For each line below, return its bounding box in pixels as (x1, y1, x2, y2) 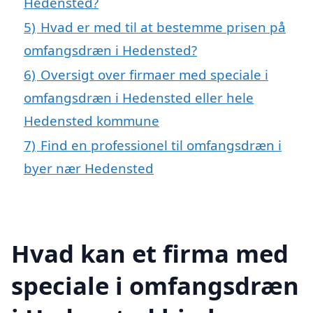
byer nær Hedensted (24, 159, 154, 177)
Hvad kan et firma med (11, 236, 289, 270)
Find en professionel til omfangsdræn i (41, 136, 282, 154)
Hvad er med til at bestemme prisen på (41, 18, 286, 36)
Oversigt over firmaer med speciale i (41, 66, 268, 84)
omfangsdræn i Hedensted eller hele (24, 89, 254, 107)
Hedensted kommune (24, 112, 159, 130)
